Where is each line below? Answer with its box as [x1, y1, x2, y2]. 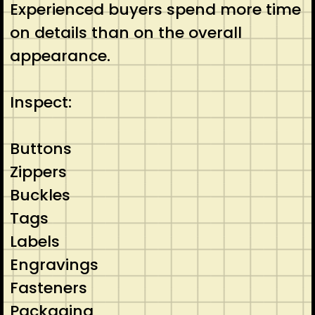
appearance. [9, 44, 110, 67]
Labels [9, 230, 60, 252]
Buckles [9, 184, 70, 206]
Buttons [9, 137, 72, 160]
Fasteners [9, 276, 87, 299]
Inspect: [9, 91, 72, 113]
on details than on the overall [9, 21, 242, 44]
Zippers [9, 160, 67, 183]
